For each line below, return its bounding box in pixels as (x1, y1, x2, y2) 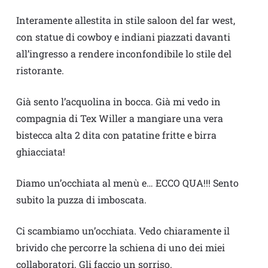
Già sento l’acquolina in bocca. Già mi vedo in (16, 95, 221, 108)
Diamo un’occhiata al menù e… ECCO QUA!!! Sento (16, 176, 239, 190)
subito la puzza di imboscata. (16, 193, 147, 206)
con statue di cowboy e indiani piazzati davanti (16, 31, 230, 44)
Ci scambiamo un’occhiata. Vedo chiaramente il (16, 224, 230, 237)
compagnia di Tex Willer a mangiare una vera (16, 112, 223, 125)
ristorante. (16, 64, 64, 77)
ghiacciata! (16, 145, 65, 159)
